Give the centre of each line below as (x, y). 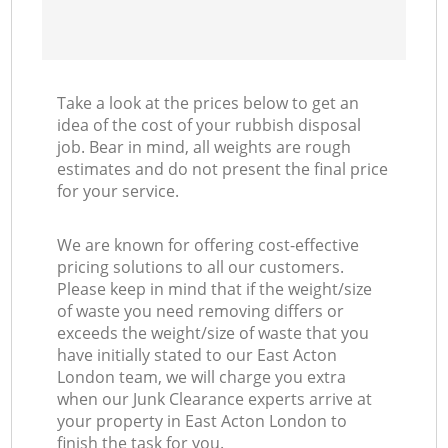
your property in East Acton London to (202, 421)
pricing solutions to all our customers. (201, 267)
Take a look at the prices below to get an (208, 103)
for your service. (118, 191)
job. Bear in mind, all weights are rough (204, 147)
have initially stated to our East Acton (197, 355)
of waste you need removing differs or (201, 311)
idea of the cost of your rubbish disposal (209, 125)
